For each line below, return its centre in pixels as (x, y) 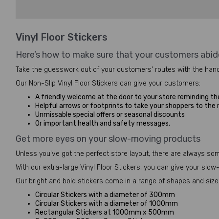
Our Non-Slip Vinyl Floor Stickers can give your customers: (108, 83)
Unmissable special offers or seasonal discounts (110, 115)
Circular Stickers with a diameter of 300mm (105, 195)
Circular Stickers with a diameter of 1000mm (107, 204)
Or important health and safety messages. (103, 123)
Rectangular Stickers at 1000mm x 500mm (105, 212)
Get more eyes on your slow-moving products (108, 139)
